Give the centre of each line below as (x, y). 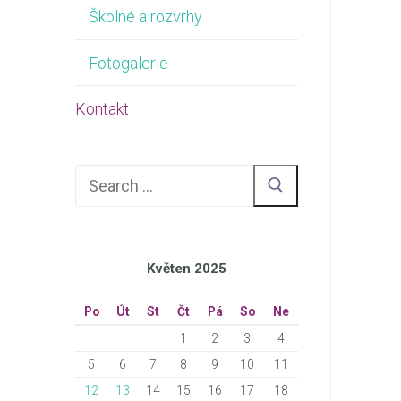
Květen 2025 (187, 269)
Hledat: (99, 177)
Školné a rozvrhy (145, 17)
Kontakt (102, 109)
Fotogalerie (128, 63)
